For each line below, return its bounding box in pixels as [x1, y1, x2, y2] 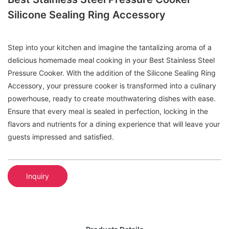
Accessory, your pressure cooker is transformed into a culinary [8, 81, 216, 90]
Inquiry [26, 171, 49, 180]
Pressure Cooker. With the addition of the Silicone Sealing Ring [8, 68, 216, 78]
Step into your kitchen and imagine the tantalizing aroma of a [8, 43, 212, 52]
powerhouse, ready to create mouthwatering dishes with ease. [8, 94, 216, 103]
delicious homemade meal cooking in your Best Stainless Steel [8, 56, 215, 65]
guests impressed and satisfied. [8, 132, 114, 142]
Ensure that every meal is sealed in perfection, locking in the [8, 107, 208, 116]
